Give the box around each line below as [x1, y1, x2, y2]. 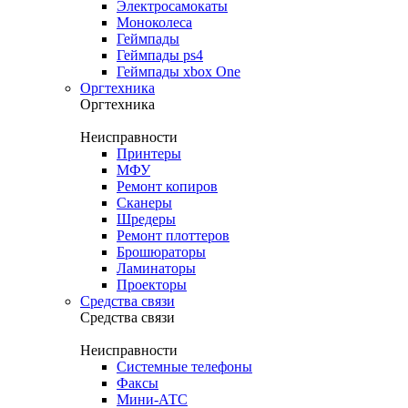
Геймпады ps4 [117, 47, 203, 63]
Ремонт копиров [117, 178, 218, 194]
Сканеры [117, 195, 172, 210]
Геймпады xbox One [117, 64, 240, 79]
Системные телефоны [117, 359, 252, 374]
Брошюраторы [117, 244, 206, 260]
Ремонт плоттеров [117, 228, 229, 243]
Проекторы [117, 277, 187, 292]
